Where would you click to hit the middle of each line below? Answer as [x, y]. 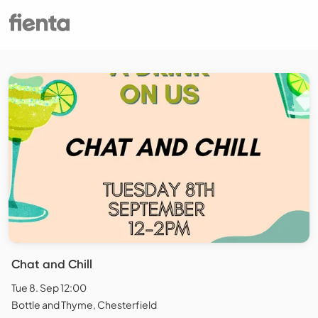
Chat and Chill [52, 264]
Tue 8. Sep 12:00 [49, 288]
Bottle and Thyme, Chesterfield [84, 305]
